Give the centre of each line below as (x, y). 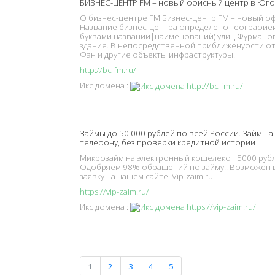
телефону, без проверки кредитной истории (168, 142)
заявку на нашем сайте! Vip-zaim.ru (146, 176)
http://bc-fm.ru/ (108, 70)
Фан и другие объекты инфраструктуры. (157, 55)
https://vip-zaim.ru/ (114, 191)
